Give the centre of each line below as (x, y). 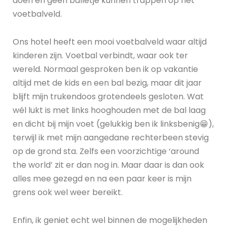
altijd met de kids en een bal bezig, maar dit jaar (107, 83)
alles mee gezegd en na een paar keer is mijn (102, 179)
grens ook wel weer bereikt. (68, 193)
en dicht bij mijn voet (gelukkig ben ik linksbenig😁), (113, 124)
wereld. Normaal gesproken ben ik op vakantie (105, 69)
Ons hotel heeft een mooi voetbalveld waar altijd (110, 42)
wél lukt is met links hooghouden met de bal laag (109, 110)
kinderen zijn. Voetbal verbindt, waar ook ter (100, 56)
